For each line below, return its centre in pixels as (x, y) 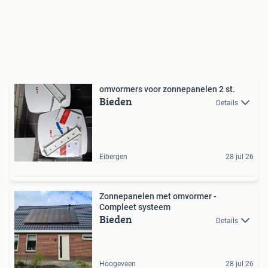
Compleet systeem (135, 207)
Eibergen (113, 157)
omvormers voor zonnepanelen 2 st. (199, 89)
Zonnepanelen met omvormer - (158, 196)
